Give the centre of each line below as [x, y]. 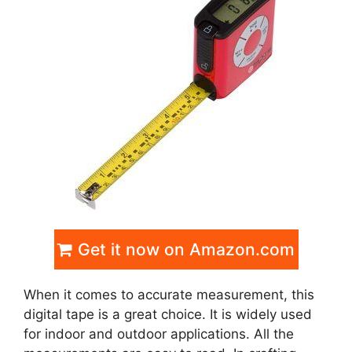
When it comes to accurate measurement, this [169, 295]
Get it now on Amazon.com [184, 250]
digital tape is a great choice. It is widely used [168, 315]
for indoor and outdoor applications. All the [159, 334]
